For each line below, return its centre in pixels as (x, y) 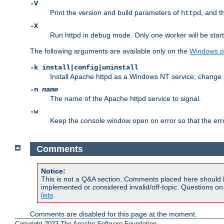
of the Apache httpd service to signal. (142, 99)
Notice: (53, 171)
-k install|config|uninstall (84, 68)
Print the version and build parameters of (115, 13)
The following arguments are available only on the (110, 51)
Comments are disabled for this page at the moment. (113, 214)
